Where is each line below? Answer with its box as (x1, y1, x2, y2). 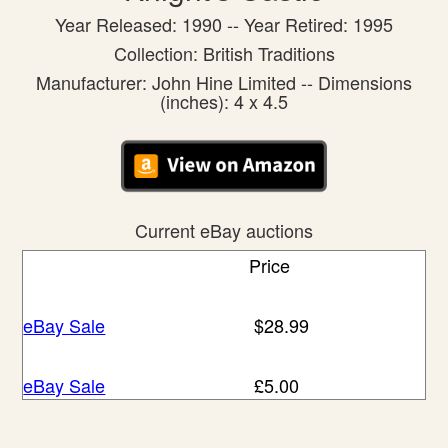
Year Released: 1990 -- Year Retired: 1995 (55, 11, 393, 37)
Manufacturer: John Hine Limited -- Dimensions (36, 69, 412, 95)
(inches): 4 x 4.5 (160, 88, 288, 114)
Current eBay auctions (135, 216, 313, 243)
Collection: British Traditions (113, 40, 335, 66)
